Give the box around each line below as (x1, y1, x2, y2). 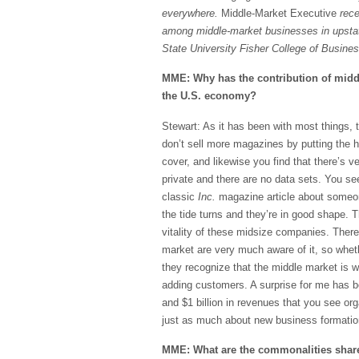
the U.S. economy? (162, 90, 256, 103)
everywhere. (162, 6, 221, 19)
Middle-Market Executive (221, 6, 337, 19)
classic (162, 190, 198, 203)
